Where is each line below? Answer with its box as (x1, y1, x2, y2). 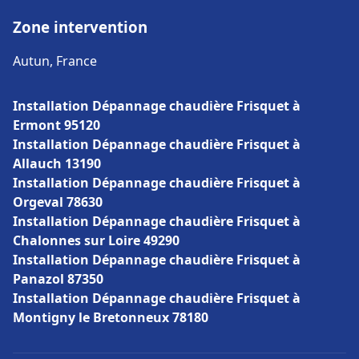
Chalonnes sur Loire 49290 (13, 232, 179, 249)
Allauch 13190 (13, 155, 101, 172)
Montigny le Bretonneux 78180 (13, 309, 208, 326)
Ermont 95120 (13, 116, 100, 134)
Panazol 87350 (13, 270, 103, 288)
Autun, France (13, 52, 97, 70)
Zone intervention (13, 17, 147, 37)
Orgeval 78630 (13, 193, 103, 211)
